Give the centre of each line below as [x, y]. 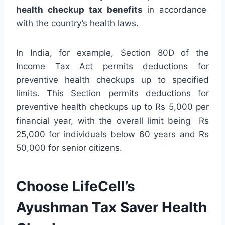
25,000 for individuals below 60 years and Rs [113, 134]
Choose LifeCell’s [76, 187]
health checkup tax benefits [82, 10]
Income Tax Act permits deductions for [113, 67]
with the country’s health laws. [77, 23]
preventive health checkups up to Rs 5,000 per [113, 107]
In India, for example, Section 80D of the [113, 53]
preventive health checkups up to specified [113, 80]
